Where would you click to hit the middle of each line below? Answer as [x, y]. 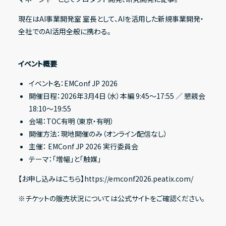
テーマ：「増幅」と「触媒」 [65, 159]
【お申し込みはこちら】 [51, 179]
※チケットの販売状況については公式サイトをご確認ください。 [111, 199]
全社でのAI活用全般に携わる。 [64, 32]
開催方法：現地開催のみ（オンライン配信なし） [98, 134]
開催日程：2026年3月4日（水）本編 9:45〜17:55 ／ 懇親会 [117, 96]
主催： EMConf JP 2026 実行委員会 [83, 147]
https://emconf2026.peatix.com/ [138, 179]
